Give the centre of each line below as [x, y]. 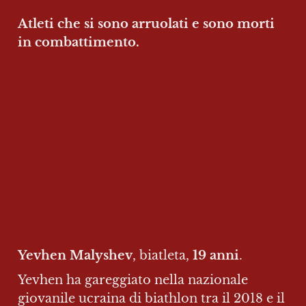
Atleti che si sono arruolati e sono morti [146, 24]
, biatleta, [163, 256]
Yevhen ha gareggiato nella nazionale [133, 280]
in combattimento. [79, 42]
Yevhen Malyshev [75, 256]
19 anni [216, 256]
